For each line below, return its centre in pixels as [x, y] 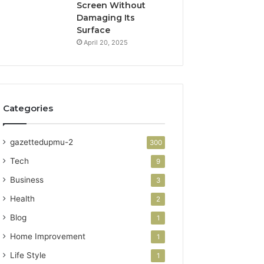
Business [27, 179]
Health [23, 198]
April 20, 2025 [106, 42]
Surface [94, 30]
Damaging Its [106, 17]
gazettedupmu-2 [42, 142]
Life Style [28, 255]
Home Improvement [48, 236]
